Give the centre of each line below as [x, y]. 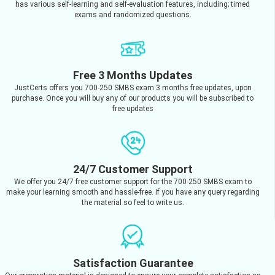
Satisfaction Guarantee [133, 263]
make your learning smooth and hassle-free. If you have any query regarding [133, 192]
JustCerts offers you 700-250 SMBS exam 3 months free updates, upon [133, 87]
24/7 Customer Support [133, 169]
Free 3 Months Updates [133, 75]
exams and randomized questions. [133, 14]
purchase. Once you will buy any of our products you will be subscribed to [133, 98]
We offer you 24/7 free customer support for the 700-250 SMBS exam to [133, 181]
